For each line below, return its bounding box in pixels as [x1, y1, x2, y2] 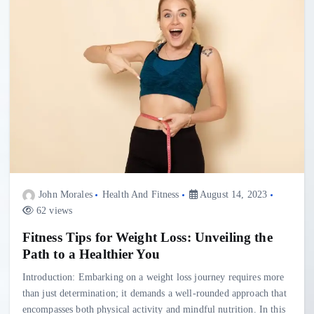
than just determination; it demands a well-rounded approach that [22, 287, 287, 299]
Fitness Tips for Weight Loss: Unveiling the [22, 229, 273, 245]
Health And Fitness [102, 189, 179, 200]
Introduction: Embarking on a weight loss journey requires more [22, 271, 285, 282]
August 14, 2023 [197, 189, 268, 200]
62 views [33, 205, 73, 217]
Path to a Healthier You [22, 246, 160, 261]
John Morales [39, 189, 93, 200]
